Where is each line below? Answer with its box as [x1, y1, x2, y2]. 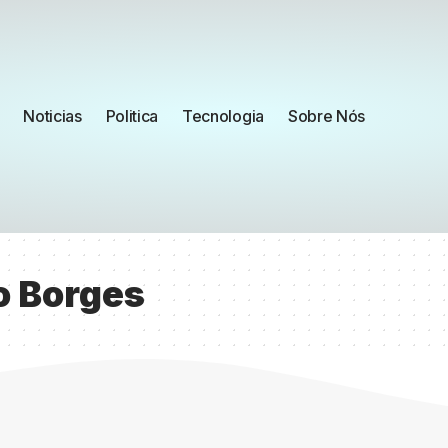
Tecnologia [182, 105, 264, 126]
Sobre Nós [287, 105, 366, 126]
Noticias [23, 105, 82, 126]
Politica [105, 105, 159, 126]
